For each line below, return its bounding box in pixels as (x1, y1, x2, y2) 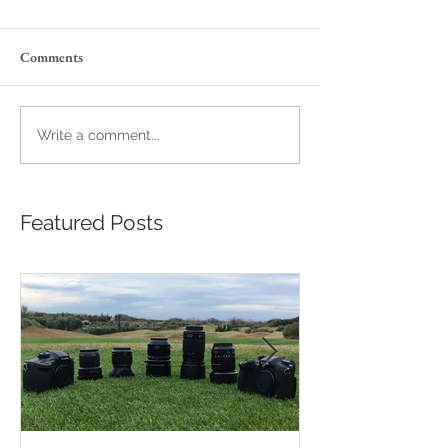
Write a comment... (37, 126, 160, 143)
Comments (20, 48, 83, 67)
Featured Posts (20, 210, 163, 236)
